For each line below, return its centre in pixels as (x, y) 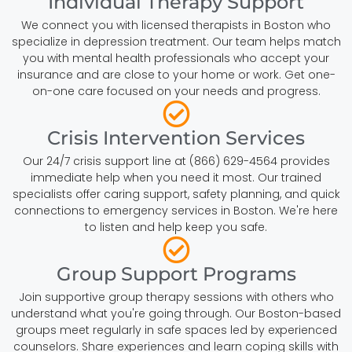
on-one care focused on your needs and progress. (176, 91)
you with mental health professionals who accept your (176, 58)
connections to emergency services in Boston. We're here (176, 210)
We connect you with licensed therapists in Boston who (176, 25)
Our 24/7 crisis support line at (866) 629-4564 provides (176, 161)
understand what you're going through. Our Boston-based (176, 313)
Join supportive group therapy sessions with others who (176, 297)
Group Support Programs (176, 273)
